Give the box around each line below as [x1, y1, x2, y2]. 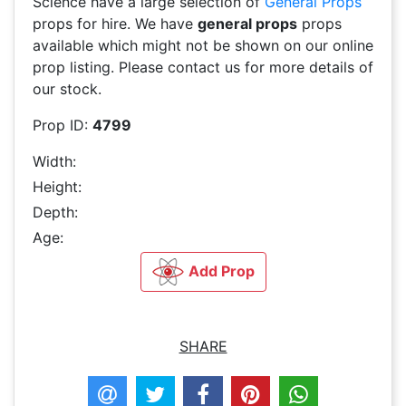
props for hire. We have [33, 14, 198, 34]
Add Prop [188, 261, 255, 280]
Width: [33, 152, 76, 171]
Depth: [33, 203, 78, 222]
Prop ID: [33, 116, 92, 135]
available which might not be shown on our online [33, 36, 373, 55]
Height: [33, 178, 82, 197]
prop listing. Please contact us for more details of [33, 58, 373, 77]
